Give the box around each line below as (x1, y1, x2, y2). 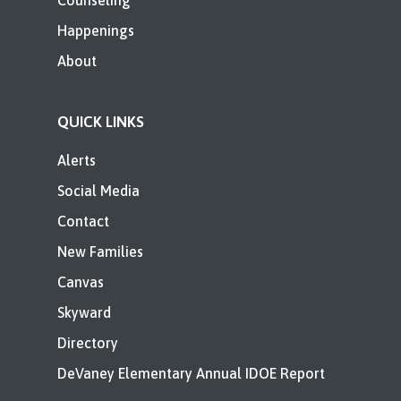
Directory (57, 335, 118, 352)
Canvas (57, 274, 104, 291)
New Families (57, 243, 143, 260)
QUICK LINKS (57, 113, 144, 132)
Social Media (57, 183, 140, 200)
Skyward (57, 304, 111, 321)
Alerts (57, 152, 96, 169)
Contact (57, 213, 109, 230)
